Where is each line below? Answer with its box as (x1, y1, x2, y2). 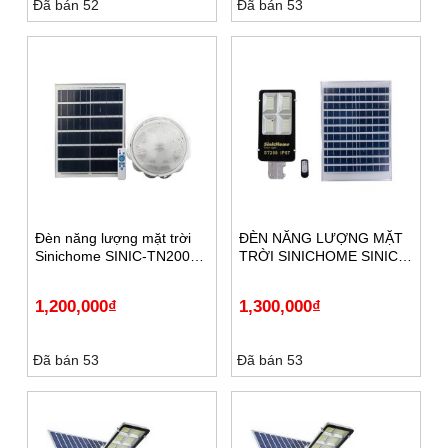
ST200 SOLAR (239, 265, 332, 282)
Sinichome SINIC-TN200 (35, 247, 190, 264)
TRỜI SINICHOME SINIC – (239, 247, 410, 264)
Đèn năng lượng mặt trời (35, 229, 191, 246)
